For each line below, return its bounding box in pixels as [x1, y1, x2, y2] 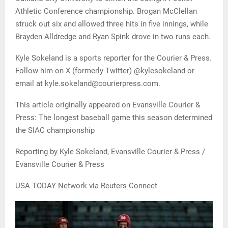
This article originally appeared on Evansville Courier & [15, 100, 200, 110]
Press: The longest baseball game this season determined [15, 113, 212, 123]
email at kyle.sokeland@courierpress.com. [15, 79, 160, 89]
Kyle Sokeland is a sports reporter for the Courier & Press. [15, 53, 212, 63]
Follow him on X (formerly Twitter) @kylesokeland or [15, 66, 194, 76]
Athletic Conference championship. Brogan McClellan [15, 7, 197, 16]
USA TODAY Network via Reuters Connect [15, 181, 157, 191]
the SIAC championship [15, 126, 95, 135]
